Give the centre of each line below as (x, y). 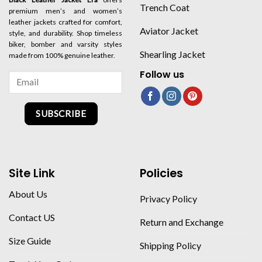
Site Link (32, 174)
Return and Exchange (182, 222)
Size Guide (30, 240)
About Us (28, 194)
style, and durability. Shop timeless (65, 33)
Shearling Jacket (173, 54)
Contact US (32, 217)
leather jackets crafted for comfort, (65, 22)
